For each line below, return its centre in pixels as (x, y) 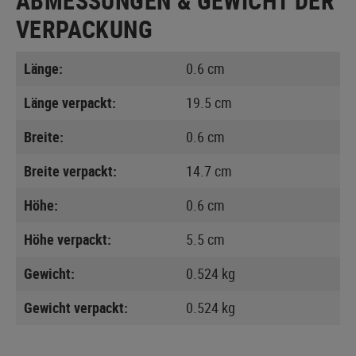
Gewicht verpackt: (76, 307)
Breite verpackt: (70, 170)
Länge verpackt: (70, 102)
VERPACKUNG (84, 29)
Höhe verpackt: (68, 239)
